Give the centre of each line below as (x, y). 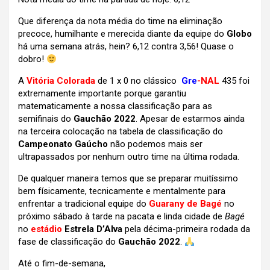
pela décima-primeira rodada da (186, 229)
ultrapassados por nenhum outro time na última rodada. (129, 157)
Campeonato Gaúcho (63, 144)
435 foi (236, 81)
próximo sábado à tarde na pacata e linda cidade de (121, 217)
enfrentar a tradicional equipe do (83, 204)
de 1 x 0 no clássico (137, 81)
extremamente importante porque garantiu (102, 94)
